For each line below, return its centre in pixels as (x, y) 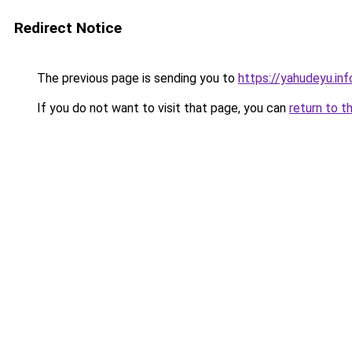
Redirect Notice (68, 28)
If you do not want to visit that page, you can (161, 108)
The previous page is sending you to (136, 78)
